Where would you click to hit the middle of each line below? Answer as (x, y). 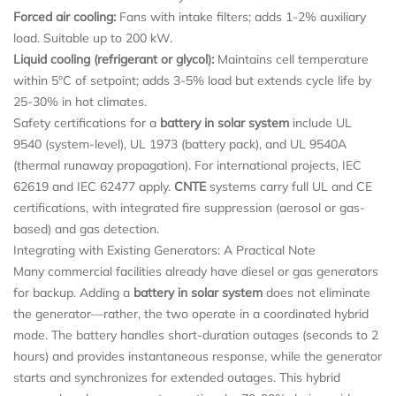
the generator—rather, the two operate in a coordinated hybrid (191, 313)
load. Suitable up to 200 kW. (93, 38)
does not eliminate (316, 292)
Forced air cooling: (65, 16)
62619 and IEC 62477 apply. (94, 186)
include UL (320, 122)
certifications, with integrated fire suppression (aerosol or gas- (189, 207)
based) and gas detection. (86, 228)
